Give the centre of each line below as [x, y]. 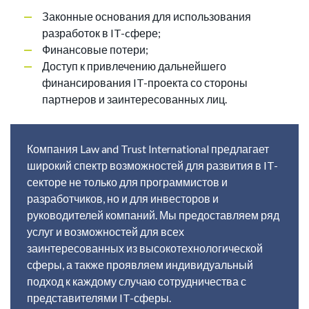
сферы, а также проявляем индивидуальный [140, 265]
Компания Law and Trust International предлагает [148, 149]
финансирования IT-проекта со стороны [145, 83]
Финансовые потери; [95, 50]
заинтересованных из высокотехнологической [145, 248]
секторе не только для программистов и [127, 182]
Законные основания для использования [147, 17]
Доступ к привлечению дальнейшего [134, 66]
